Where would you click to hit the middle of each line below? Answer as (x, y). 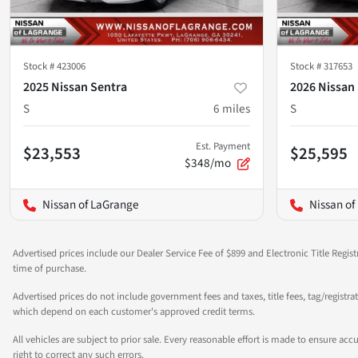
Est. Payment (223, 146)
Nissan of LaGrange (91, 204)
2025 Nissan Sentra (75, 87)
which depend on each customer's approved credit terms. (134, 311)
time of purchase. (50, 268)
